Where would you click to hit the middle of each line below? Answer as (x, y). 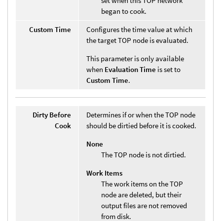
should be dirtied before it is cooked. (141, 125)
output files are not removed (144, 205)
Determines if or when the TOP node (141, 114)
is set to (168, 69)
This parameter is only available (135, 58)
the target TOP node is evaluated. (137, 40)
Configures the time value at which (139, 29)
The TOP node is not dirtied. (144, 154)
